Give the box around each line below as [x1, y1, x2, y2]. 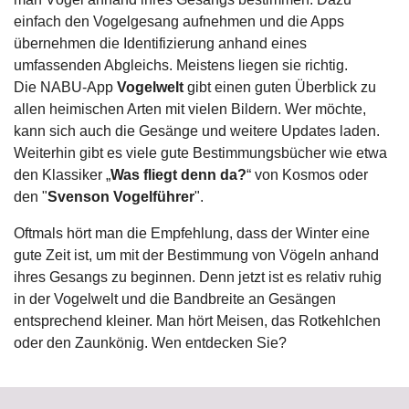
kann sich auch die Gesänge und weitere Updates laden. [14, 123, 380, 139]
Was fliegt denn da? [110, 167, 246, 183]
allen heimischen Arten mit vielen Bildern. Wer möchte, [14, 101, 366, 117]
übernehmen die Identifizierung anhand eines [14, 36, 307, 51]
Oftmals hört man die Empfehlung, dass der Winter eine [14, 225, 370, 241]
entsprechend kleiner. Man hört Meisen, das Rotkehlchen [14, 313, 381, 329]
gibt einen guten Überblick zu [184, 79, 376, 95]
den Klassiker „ [14, 167, 110, 183]
